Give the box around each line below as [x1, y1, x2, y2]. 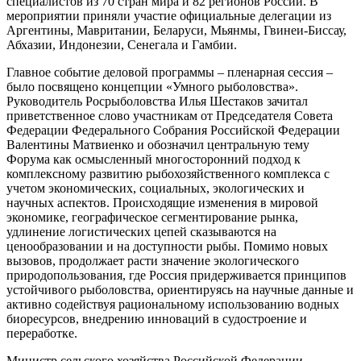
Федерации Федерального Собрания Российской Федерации [6, 122, 340, 137]
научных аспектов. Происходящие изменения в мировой [6, 195, 318, 210]
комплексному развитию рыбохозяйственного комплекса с [6, 166, 330, 180]
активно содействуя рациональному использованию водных [6, 297, 339, 311]
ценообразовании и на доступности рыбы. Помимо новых [6, 239, 328, 253]
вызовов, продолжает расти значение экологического [6, 253, 299, 268]
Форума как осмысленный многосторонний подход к [6, 151, 301, 166]
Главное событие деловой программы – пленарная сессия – [6, 64, 333, 79]
